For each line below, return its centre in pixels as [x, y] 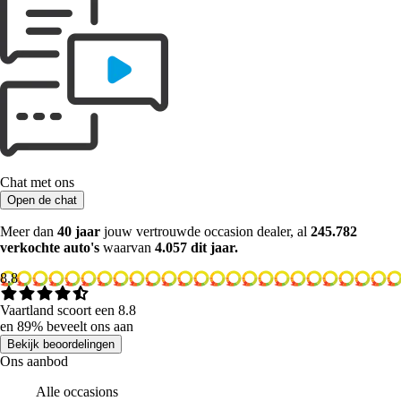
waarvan [129, 248]
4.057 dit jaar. [196, 248]
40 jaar [79, 232]
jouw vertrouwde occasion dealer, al [205, 232]
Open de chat [42, 200]
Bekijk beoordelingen [61, 345]
